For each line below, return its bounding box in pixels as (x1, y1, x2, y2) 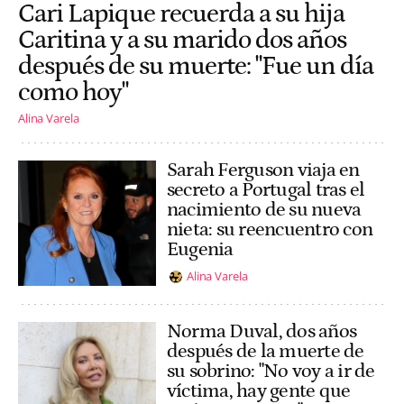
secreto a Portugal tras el (167, 179, 365, 202)
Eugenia (167, 238, 234, 262)
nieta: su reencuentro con (167, 218, 373, 242)
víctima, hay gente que (167, 379, 351, 402)
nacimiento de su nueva (167, 198, 362, 222)
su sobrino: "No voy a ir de (167, 359, 375, 382)
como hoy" (18, 78, 128, 108)
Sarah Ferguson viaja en (167, 159, 360, 182)
